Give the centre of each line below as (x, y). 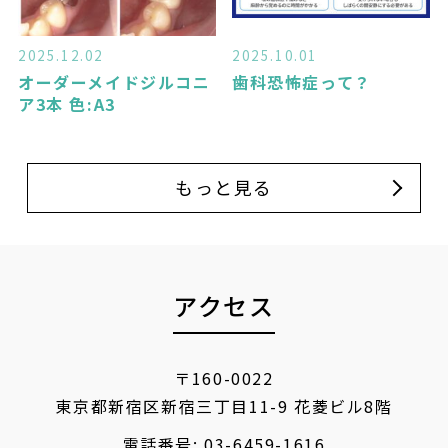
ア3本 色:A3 (66, 103)
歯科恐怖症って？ (302, 81)
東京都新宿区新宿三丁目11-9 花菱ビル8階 (224, 405)
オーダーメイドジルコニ (114, 81)
